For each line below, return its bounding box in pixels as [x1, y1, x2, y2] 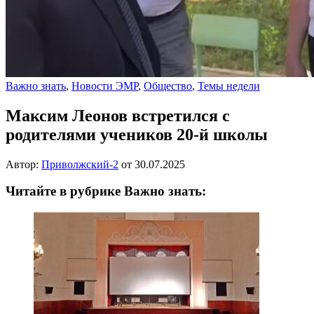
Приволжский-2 [41, 158, 118, 170]
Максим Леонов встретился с [6, 106, 230, 125]
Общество [144, 79, 192, 92]
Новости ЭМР [71, 79, 138, 92]
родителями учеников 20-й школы [6, 125, 268, 144]
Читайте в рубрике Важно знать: [6, 184, 206, 199]
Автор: [6, 158, 41, 170]
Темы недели [198, 79, 260, 92]
